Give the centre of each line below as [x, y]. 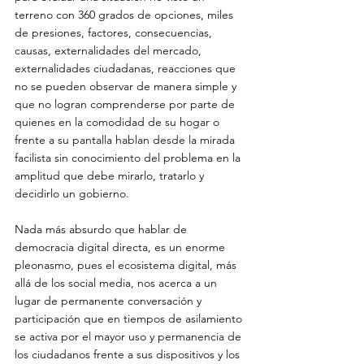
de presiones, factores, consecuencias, [115, 32]
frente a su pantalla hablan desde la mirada [126, 140]
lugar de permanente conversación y [110, 301]
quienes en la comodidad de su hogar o [119, 122]
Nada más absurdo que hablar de [102, 229]
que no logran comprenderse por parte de [126, 104]
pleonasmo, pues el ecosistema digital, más [127, 265]
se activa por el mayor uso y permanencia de [130, 336]
